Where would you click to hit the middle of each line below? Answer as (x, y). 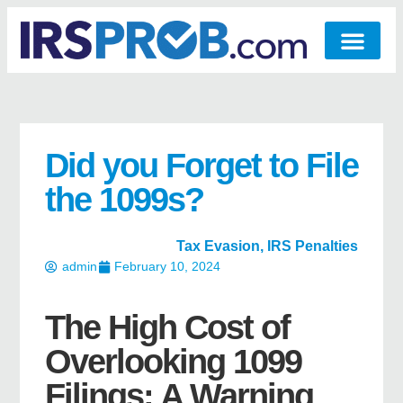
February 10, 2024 (167, 267)
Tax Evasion (218, 246)
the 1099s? (124, 200)
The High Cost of (167, 328)
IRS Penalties (313, 246)
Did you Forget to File (201, 166)
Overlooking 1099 (173, 362)
